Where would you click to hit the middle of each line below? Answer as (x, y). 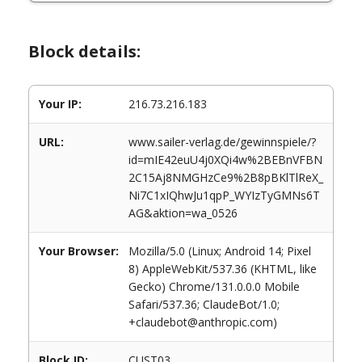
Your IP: (60, 104)
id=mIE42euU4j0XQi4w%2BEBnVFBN (225, 160)
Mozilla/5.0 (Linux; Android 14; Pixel (220, 251)
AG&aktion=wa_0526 (183, 213)
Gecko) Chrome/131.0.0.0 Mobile (214, 286)
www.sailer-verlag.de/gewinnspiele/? (222, 142)
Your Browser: (79, 251)
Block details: (84, 51)
